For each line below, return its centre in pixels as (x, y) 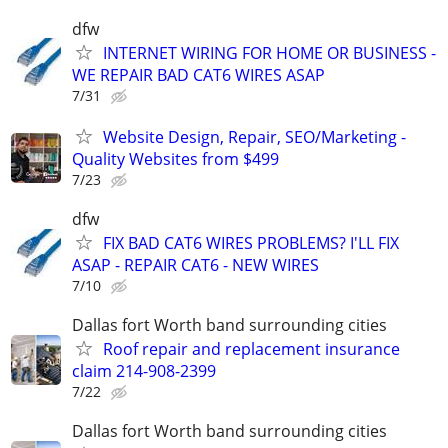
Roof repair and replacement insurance (251, 349)
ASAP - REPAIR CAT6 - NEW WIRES (195, 265)
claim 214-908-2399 (144, 371)
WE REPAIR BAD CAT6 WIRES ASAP (198, 74)
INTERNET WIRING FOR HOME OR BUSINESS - (269, 52)
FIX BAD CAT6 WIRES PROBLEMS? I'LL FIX (251, 243)
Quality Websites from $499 (175, 158)
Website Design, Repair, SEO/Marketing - (254, 136)
